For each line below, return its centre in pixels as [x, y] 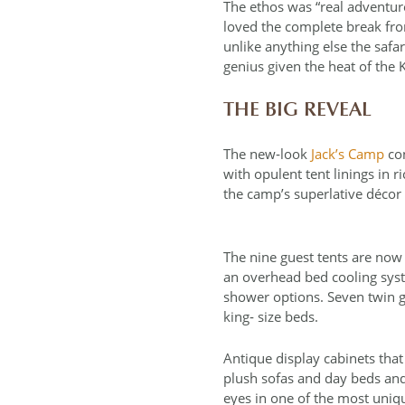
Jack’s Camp [348, 153]
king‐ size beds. [271, 316]
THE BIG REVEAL [297, 109]
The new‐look [267, 153]
